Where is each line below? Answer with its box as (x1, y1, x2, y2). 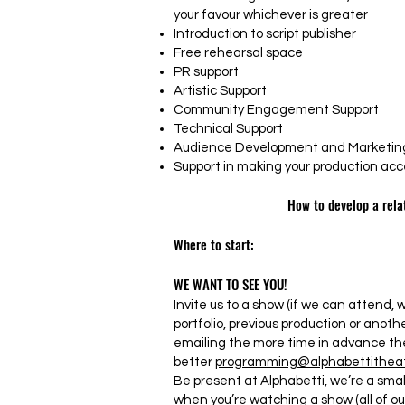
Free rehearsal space (174, 46, 303, 60)
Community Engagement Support (174, 103, 379, 117)
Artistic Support (174, 84, 267, 98)
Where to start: (174, 234, 254, 254)
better (174, 355, 215, 369)
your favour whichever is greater (174, 8, 368, 22)
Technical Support (174, 122, 283, 136)
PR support (174, 65, 239, 79)
